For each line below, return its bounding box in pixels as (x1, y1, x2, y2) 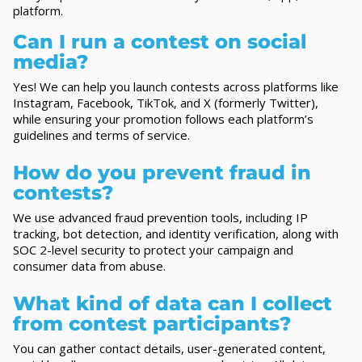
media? (13, 49, 88, 74)
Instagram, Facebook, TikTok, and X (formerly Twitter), (13, 94, 318, 111)
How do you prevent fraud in (13, 160, 311, 184)
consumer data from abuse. (13, 257, 166, 274)
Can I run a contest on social (13, 29, 307, 53)
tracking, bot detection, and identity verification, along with (13, 225, 339, 242)
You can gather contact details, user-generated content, (13, 339, 326, 356)
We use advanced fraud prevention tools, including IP (13, 208, 308, 225)
